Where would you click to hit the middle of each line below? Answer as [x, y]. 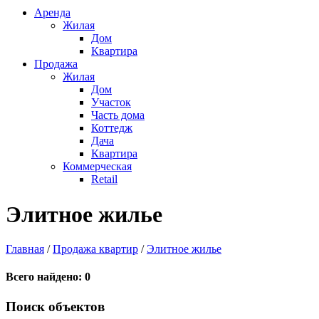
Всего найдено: [45, 277]
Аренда [52, 13]
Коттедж [112, 128]
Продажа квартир [95, 249]
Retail [104, 179]
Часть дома [118, 115]
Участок [111, 103]
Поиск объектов [55, 306]
